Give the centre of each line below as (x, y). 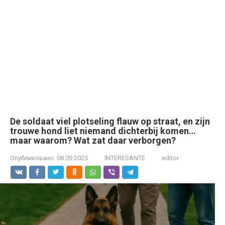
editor (170, 158)
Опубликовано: (33, 158)
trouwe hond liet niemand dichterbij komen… (103, 131)
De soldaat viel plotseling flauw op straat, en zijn (110, 121)
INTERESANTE (125, 158)
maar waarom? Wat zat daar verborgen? (93, 140)
